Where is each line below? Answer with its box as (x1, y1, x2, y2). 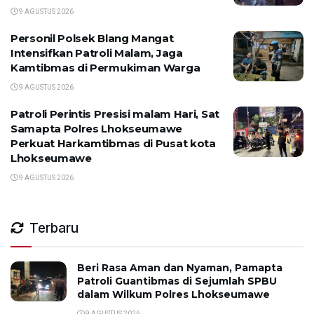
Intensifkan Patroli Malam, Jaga (11, 46, 183, 60)
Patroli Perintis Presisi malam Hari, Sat (11, 107, 219, 121)
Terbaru (29, 220, 78, 237)
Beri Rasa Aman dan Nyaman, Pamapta (77, 261, 282, 275)
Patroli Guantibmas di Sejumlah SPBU (77, 275, 277, 288)
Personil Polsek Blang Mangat (11, 32, 174, 46)
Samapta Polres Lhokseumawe (11, 122, 183, 136)
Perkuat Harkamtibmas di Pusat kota (11, 137, 216, 151)
